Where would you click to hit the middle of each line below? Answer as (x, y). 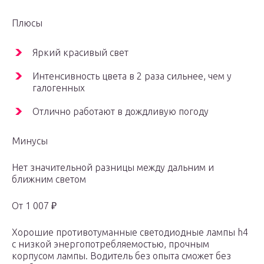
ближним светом (49, 179)
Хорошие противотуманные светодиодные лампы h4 (130, 232)
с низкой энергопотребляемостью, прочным (110, 244)
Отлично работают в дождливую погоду (121, 112)
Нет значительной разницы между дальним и (113, 168)
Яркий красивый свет (80, 53)
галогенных (59, 88)
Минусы (30, 141)
